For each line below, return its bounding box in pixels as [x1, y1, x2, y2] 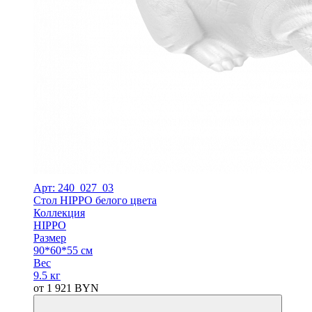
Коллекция [33, 206, 85, 219]
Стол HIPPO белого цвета [33, 194, 157, 206]
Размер [33, 231, 66, 244]
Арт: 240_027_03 [33, 181, 114, 194]
